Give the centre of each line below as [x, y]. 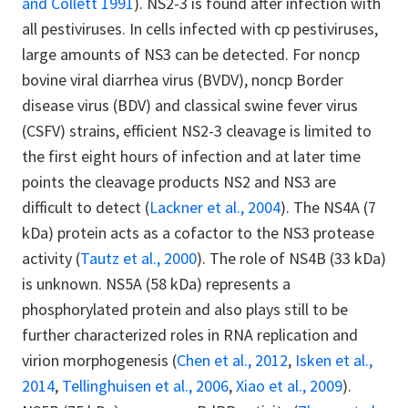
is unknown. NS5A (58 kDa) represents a [156, 283]
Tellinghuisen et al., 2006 [145, 385]
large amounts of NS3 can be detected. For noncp [191, 54]
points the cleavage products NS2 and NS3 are [179, 181]
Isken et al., [334, 360]
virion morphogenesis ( [99, 360]
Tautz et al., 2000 [138, 258]
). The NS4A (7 [328, 207]
